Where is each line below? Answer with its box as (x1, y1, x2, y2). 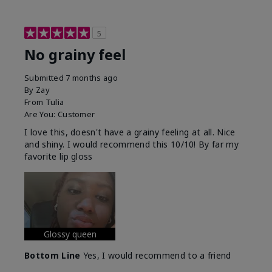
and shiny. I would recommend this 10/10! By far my (24, 138, 239, 151)
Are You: (24, 109, 58, 120)
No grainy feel (24, 45, 126, 65)
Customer (57, 109, 95, 120)
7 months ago (66, 72, 118, 84)
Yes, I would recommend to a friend (80, 250, 231, 262)
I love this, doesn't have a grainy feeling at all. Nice (24, 126, 236, 138)
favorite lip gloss (24, 151, 93, 163)
